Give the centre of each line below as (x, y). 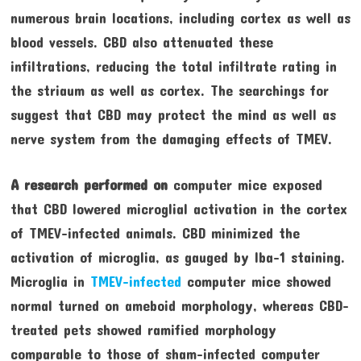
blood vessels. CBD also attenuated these (141, 42)
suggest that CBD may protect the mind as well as (173, 115)
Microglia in (50, 282)
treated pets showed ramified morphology (143, 330)
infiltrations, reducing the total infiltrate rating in (173, 66)
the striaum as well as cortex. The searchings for (169, 91)
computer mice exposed (245, 185)
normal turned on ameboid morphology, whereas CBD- (179, 306)
